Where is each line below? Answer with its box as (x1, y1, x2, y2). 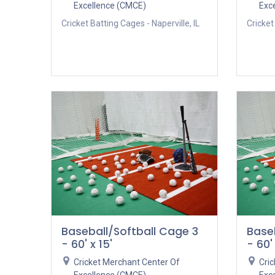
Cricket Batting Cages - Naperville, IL (61, 18, 199, 28)
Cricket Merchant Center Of (74, 257, 180, 268)
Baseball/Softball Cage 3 (61, 224, 198, 239)
